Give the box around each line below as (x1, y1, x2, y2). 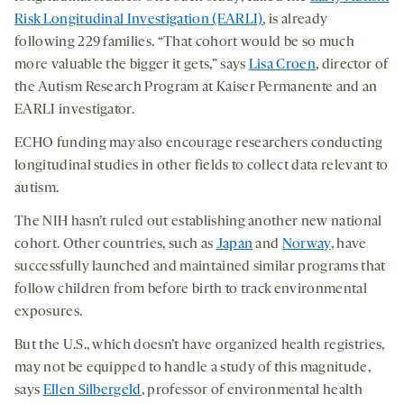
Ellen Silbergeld (42, 383, 142, 399)
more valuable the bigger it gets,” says (14, 58, 249, 73)
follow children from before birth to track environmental (14, 282, 367, 298)
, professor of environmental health (141, 383, 363, 399)
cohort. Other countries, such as (14, 237, 216, 252)
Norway (281, 237, 331, 252)
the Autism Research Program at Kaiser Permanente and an (14, 80, 378, 96)
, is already (262, 13, 328, 28)
